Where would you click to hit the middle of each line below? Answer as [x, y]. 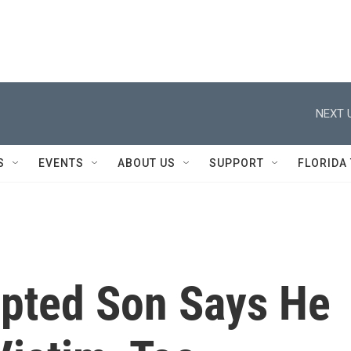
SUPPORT [237, 163]
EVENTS [61, 163]
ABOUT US [147, 163]
